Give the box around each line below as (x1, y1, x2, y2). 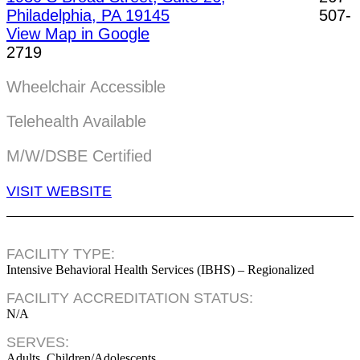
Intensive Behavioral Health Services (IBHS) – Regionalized (6, 263, 314, 276)
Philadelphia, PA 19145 (6, 6, 170, 24)
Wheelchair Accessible (6, 78, 166, 96)
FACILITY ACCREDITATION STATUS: (6, 290, 253, 306)
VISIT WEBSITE (6, 183, 112, 199)
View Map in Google (6, 25, 149, 43)
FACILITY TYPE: (6, 246, 115, 262)
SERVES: (6, 334, 69, 350)
